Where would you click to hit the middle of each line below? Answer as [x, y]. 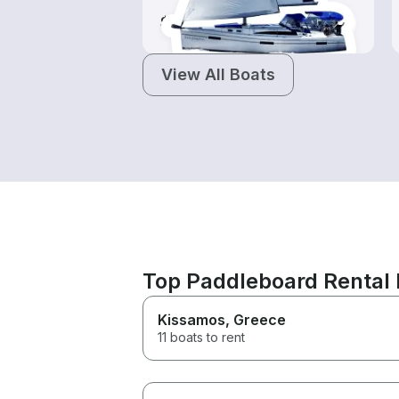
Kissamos [191, 319]
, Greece [256, 319]
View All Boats [218, 74]
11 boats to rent [201, 337]
